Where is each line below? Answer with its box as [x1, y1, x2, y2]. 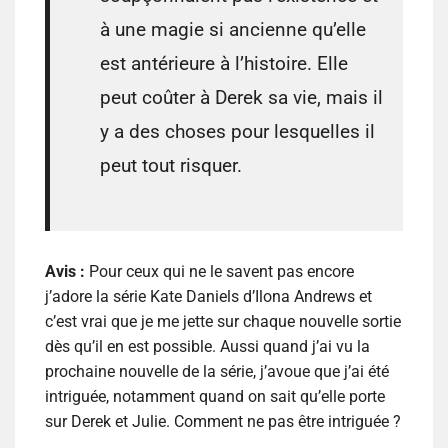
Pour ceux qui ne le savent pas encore [89, 262, 354, 282]
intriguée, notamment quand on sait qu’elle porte [45, 387, 385, 407]
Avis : [45, 262, 89, 282]
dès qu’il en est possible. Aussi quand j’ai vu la [45, 337, 370, 357]
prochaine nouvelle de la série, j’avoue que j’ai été [45, 362, 389, 382]
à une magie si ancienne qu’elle [100, 18, 366, 42]
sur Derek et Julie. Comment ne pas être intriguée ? [45, 412, 401, 432]
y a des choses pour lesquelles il [100, 120, 375, 144]
